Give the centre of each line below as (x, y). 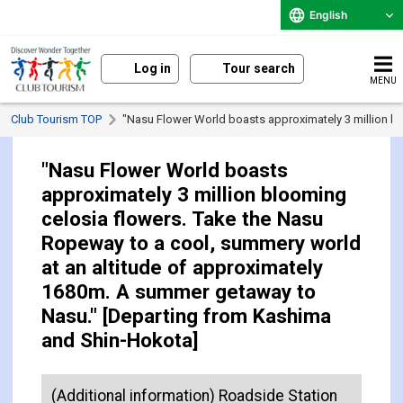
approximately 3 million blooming (194, 195)
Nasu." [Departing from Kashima (187, 316)
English (328, 15)
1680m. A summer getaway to (179, 292)
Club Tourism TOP (57, 120)
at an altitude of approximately (183, 268)
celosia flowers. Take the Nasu (183, 219)
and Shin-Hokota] (121, 340)
